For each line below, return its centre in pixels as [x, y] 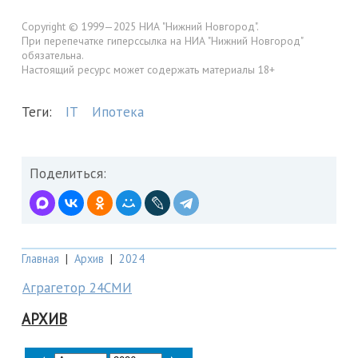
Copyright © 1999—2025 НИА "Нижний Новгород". [140, 26]
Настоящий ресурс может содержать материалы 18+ [148, 69]
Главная [40, 259]
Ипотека [118, 112]
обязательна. [53, 55]
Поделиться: [68, 174]
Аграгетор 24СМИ [77, 288]
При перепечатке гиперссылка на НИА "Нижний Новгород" [162, 40]
